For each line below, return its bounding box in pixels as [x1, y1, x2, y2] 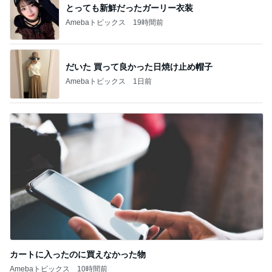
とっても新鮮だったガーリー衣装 [66, 2, 193, 13]
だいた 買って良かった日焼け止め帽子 [66, 61, 212, 72]
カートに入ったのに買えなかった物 [10, 250, 146, 259]
